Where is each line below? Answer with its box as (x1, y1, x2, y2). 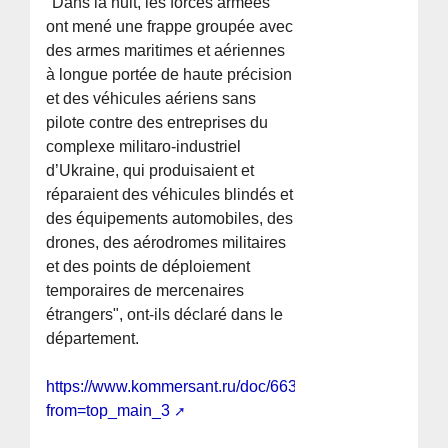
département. (46, 330, 140, 348)
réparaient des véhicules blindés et (46, 186, 294, 204)
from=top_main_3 (46, 402, 171, 420)
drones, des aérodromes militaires (46, 234, 287, 252)
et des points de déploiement (46, 258, 251, 276)
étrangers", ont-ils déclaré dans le (46, 306, 284, 324)
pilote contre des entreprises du (46, 114, 269, 132)
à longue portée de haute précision (46, 66, 293, 84)
